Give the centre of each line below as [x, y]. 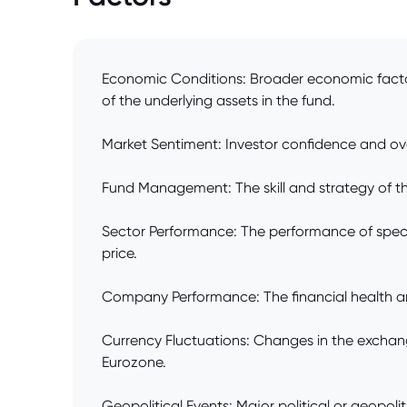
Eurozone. [134, 362]
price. [119, 253]
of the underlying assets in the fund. [218, 101]
